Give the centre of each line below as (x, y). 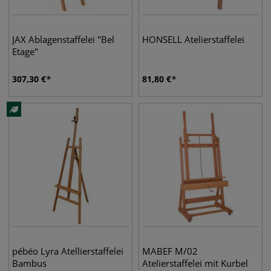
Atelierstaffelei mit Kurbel (195, 263)
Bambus (29, 263)
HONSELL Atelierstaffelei (193, 39)
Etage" (25, 51)
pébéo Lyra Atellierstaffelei (68, 251)
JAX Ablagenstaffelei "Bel (63, 39)
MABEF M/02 (170, 251)
